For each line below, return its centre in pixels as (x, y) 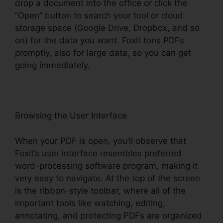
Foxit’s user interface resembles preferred (98, 153)
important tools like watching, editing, (90, 203)
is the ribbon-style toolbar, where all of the (100, 190)
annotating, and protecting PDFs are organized (109, 215)
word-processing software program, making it (106, 166)
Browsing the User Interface (71, 116)
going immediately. (53, 65)
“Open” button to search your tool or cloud (99, 16)
